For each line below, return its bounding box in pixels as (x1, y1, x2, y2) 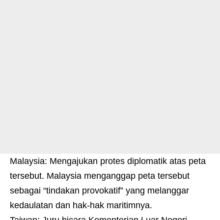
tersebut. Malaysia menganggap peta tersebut (10, 171, 190, 181)
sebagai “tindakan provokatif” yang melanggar (10, 186, 189, 196)
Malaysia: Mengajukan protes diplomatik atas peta (10, 156, 206, 166)
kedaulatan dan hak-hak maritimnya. (10, 200, 152, 211)
